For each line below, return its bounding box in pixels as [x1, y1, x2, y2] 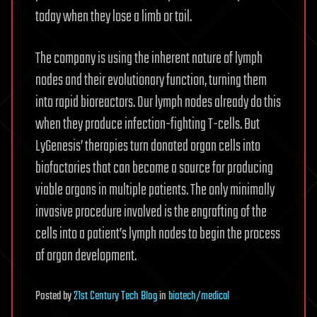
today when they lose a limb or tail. [35, 4, 192, 29]
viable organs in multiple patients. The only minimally [35, 178, 275, 202]
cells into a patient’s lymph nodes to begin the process [35, 221, 280, 246]
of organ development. [35, 243, 137, 268]
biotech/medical [168, 287, 229, 306]
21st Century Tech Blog [74, 287, 157, 306]
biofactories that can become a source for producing [35, 156, 273, 180]
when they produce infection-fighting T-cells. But [35, 112, 260, 137]
